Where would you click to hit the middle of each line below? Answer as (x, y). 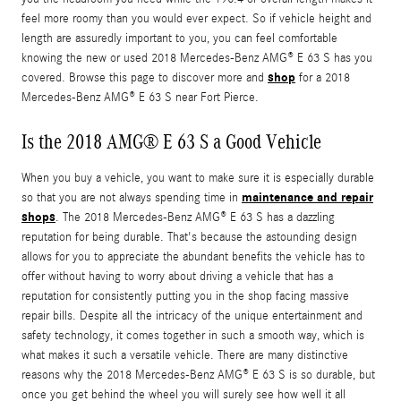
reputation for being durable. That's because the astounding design (189, 238)
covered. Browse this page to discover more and (145, 78)
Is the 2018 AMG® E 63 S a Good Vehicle (171, 142)
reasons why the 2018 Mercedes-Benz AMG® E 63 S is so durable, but (198, 375)
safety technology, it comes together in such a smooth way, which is (193, 336)
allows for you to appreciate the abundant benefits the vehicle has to (193, 257)
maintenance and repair (307, 198)
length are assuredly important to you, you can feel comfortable (179, 39)
